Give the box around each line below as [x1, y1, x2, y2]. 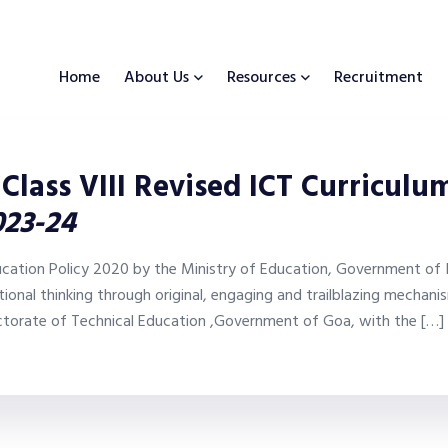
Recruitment [334, 65, 423, 92]
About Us [124, 65, 189, 92]
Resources [227, 65, 296, 92]
